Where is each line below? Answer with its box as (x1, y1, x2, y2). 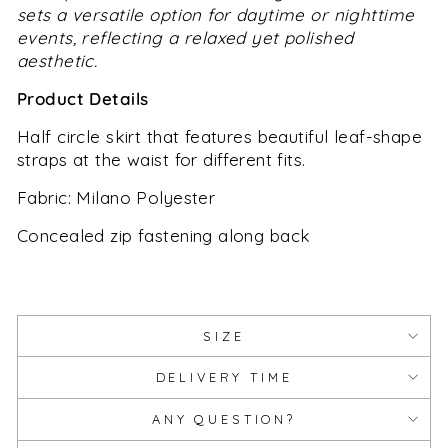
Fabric (17, 186, 68, 208)
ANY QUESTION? (152, 410, 296, 427)
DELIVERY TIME (155, 368, 293, 385)
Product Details (17, 87, 149, 109)
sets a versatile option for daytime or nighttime (17, 3, 415, 25)
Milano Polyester (76, 186, 216, 208)
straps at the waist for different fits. (17, 148, 349, 170)
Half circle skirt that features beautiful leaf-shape (17, 125, 423, 147)
